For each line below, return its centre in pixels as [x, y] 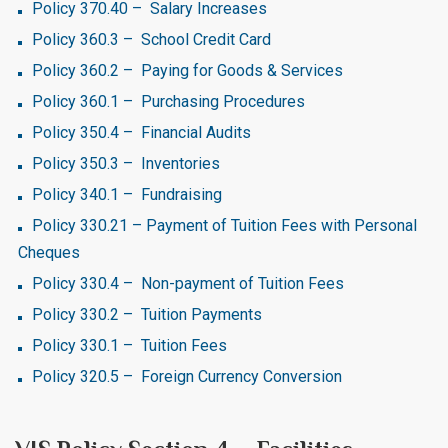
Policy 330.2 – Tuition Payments [147, 314]
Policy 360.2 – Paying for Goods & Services [187, 70]
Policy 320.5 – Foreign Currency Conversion [187, 376]
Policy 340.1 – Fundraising [127, 194]
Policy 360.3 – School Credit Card [151, 39]
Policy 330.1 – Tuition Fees [129, 345]
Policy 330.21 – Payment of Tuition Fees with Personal [224, 225]
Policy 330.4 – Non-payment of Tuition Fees [188, 283]
